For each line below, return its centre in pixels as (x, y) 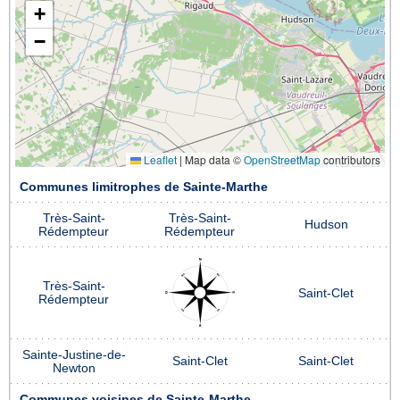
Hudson (326, 224)
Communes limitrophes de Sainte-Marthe (144, 187)
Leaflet (159, 159)
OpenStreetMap (282, 159)
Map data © (213, 159)
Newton (74, 368)
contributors (350, 159)
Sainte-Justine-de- (74, 354)
